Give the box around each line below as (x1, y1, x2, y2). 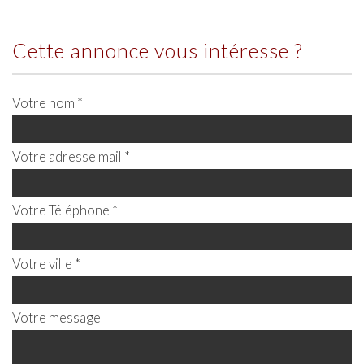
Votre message (12, 308, 101, 326)
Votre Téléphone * (12, 201, 118, 219)
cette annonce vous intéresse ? (28, 37, 303, 63)
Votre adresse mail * (12, 147, 130, 165)
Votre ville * (12, 254, 80, 272)
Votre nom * (12, 93, 83, 111)
